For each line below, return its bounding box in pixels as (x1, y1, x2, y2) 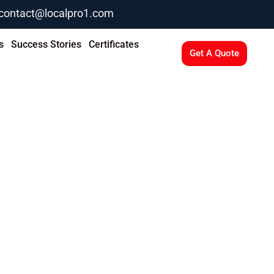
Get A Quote (190, 48, 240, 59)
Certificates (88, 38, 139, 50)
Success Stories (10, 38, 81, 50)
